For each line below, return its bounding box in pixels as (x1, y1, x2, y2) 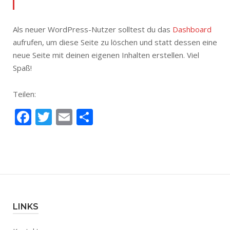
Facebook (31, 106, 104, 128)
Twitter (52, 106, 107, 128)
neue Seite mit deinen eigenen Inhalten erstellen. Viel (13, 50, 199, 60)
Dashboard (172, 24, 212, 34)
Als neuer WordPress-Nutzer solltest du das (13, 24, 172, 34)
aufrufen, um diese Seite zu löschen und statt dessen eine (13, 37, 217, 47)
